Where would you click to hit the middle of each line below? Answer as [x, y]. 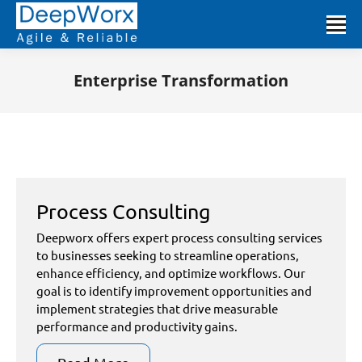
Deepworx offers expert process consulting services [179, 237]
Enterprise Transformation [181, 80]
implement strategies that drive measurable [157, 308]
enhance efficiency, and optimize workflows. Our [171, 273]
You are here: [214, 103]
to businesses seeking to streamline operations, [168, 255]
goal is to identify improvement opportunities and [174, 290]
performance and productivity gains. [137, 326]
